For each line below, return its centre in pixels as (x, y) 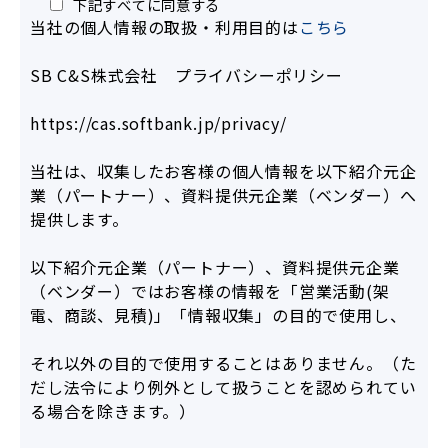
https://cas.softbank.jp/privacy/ (158, 123)
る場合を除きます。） (113, 411)
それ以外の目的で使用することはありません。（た (223, 363)
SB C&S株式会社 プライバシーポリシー (186, 75)
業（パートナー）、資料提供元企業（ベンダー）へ (223, 195)
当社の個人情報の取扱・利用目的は (164, 27)
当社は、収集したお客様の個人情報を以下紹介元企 (223, 171)
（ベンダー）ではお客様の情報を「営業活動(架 (210, 291)
